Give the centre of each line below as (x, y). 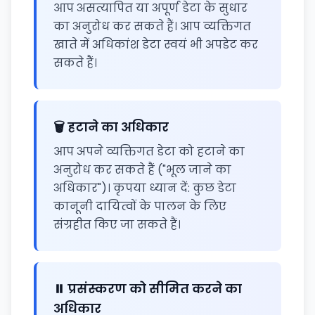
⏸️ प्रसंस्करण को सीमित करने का (148, 289)
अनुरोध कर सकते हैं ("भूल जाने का (142, 170)
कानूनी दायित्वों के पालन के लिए (140, 206)
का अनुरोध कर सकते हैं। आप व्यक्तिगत (152, 26)
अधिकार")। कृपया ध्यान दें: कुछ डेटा (145, 188)
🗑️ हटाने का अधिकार (111, 127)
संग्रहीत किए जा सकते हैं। (117, 225)
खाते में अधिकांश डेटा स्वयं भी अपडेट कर (156, 45)
